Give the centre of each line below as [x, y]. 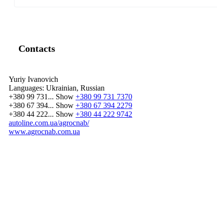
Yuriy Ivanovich [33, 79]
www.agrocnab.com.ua [44, 132]
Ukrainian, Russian [74, 88]
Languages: [26, 88]
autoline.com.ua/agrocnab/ [49, 123]
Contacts [37, 49]
